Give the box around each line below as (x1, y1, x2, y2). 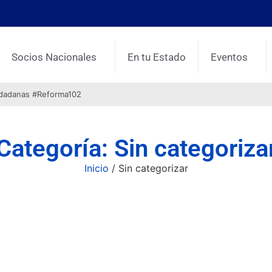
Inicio (84, 162, 109, 175)
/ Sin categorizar (108, 162, 188, 175)
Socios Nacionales (12, 50, 97, 63)
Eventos (211, 50, 248, 63)
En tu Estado (127, 50, 186, 63)
